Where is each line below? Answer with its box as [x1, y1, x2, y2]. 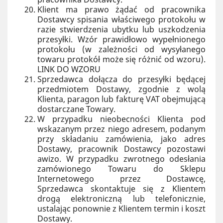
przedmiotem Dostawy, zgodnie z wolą [37, 84, 206, 95]
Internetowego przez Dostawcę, [37, 173, 206, 184]
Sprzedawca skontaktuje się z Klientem [37, 183, 206, 194]
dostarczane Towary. [37, 104, 115, 114]
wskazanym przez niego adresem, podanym [37, 123, 206, 134]
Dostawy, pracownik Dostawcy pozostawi [37, 143, 206, 154]
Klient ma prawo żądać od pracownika [37, 4, 206, 15]
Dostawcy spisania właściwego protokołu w [37, 14, 206, 25]
